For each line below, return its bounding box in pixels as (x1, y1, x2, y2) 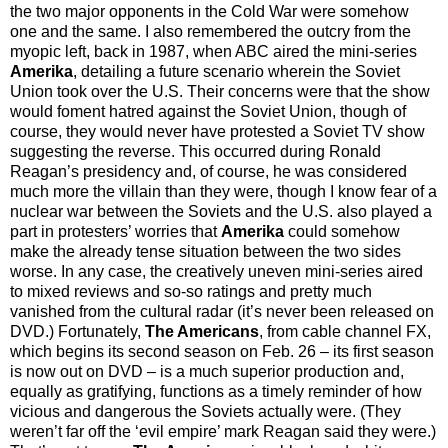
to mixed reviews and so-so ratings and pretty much (10, 282, 372, 300)
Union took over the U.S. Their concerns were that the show (10, 82, 430, 100)
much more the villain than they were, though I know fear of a (10, 182, 437, 200)
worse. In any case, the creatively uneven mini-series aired (10, 262, 423, 280)
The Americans (145, 322, 259, 340)
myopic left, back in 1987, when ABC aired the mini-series (10, 42, 417, 60)
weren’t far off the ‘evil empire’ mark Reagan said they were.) (10, 422, 436, 440)
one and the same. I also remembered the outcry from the (10, 22, 411, 40)
